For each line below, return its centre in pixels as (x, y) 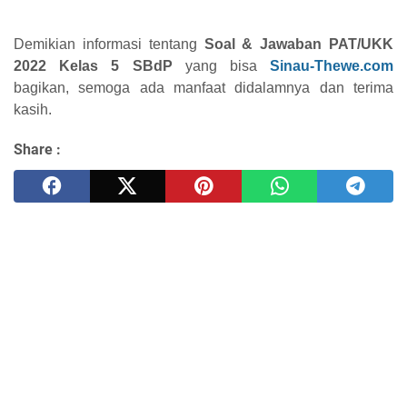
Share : (37, 149)
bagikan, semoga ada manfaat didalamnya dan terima (203, 87)
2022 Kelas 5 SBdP (93, 65)
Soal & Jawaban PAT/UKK (298, 44)
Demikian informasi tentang (109, 44)
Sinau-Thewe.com (332, 65)
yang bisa (221, 65)
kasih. (33, 109)
